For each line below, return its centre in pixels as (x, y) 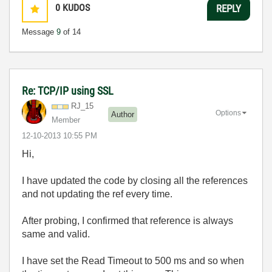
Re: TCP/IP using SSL (68, 91)
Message (39, 32)
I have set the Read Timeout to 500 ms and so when (133, 261)
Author (123, 114)
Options (228, 113)
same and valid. (56, 234)
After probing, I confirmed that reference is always (127, 221)
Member (66, 120)
